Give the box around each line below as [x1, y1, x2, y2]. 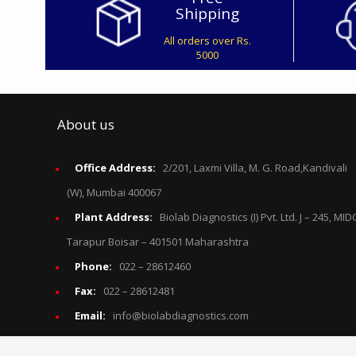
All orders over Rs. [163, 33, 251, 48]
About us [57, 115, 114, 133]
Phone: [75, 259, 114, 273]
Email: [75, 308, 108, 323]
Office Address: [75, 161, 158, 175]
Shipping [175, 3, 239, 24]
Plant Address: [75, 210, 155, 224]
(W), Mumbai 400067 [67, 185, 161, 199]
